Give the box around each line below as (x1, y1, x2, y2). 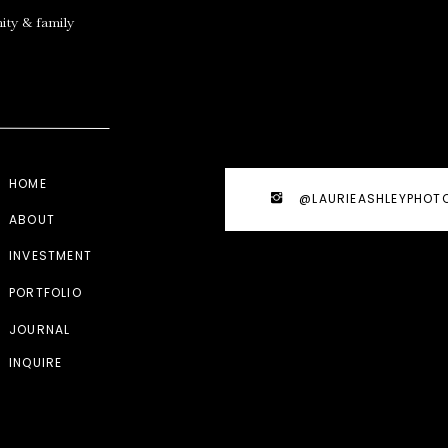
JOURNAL (9, 321, 71, 338)
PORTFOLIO (9, 284, 82, 301)
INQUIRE (9, 354, 63, 371)
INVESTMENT (9, 247, 92, 264)
